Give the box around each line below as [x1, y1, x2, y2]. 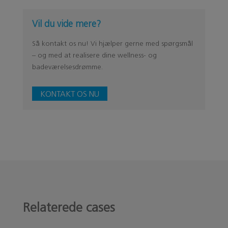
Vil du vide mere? [32, 18, 101, 30]
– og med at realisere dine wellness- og [32, 50, 157, 60]
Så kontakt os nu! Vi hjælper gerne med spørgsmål [32, 39, 193, 48]
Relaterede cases [22, 199, 115, 215]
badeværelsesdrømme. [32, 62, 103, 71]
